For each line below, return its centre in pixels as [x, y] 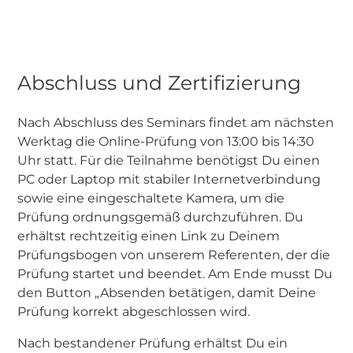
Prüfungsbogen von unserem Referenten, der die [174, 255]
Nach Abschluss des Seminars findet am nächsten [176, 123]
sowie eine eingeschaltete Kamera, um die [151, 198]
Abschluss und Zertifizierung [159, 83]
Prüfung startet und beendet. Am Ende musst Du [175, 274]
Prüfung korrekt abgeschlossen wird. [134, 312]
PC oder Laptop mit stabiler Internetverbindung [169, 179]
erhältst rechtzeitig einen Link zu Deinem [149, 236]
